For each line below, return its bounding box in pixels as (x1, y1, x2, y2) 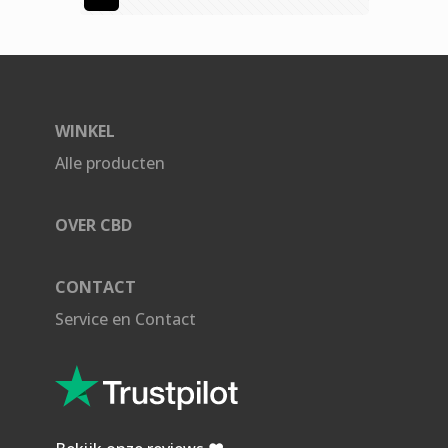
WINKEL (55, 120, 115, 142)
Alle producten (55, 152, 165, 174)
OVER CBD (55, 214, 132, 236)
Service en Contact (55, 308, 196, 330)
